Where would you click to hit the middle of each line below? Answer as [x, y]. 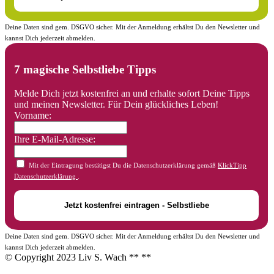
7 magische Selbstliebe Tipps [85, 70]
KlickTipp [232, 165]
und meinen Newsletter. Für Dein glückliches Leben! [116, 104]
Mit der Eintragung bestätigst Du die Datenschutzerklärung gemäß [123, 165]
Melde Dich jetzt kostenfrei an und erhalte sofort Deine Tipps [132, 93]
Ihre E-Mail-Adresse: [55, 139]
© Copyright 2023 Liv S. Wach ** [73, 257]
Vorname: [33, 115]
